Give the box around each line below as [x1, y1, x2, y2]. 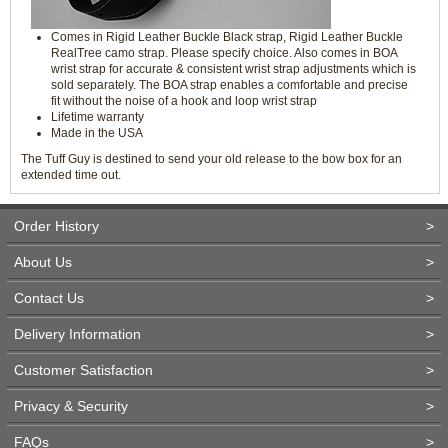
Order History [14, 218, 99, 234]
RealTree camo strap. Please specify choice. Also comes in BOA [51, 46, 397, 60]
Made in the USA [51, 126, 143, 140]
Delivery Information [14, 326, 141, 342]
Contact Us [14, 290, 84, 306]
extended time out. [21, 168, 121, 182]
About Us [14, 254, 72, 270]
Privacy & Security [14, 398, 128, 414]
